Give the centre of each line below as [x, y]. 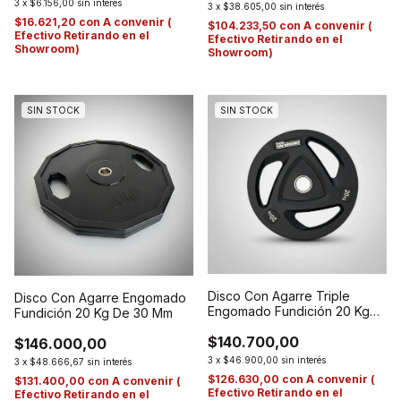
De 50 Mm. [239, 326]
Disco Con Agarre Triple [279, 295]
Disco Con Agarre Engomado [100, 297]
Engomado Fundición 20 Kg [289, 311]
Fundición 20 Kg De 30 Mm [94, 312]
